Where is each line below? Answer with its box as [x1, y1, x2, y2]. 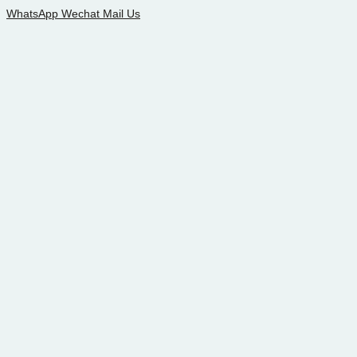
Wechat [61, 6, 100, 20]
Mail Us [103, 6, 140, 20]
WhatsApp [6, 6, 58, 20]
